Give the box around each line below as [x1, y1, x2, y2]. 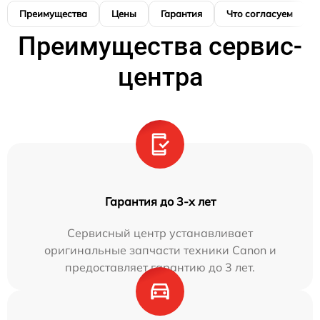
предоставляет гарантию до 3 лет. [65, 260, 255, 274]
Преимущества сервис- [18, 31, 302, 61]
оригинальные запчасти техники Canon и [44, 243, 276, 257]
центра [117, 62, 203, 92]
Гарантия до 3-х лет [104, 194, 216, 209]
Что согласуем [226, 8, 293, 19]
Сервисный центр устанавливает [67, 226, 253, 240]
